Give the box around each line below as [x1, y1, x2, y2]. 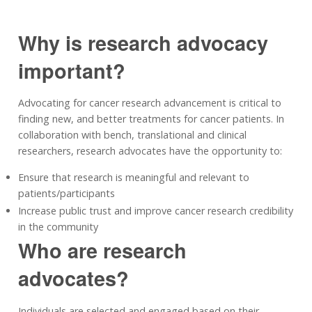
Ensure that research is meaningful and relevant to [18, 170, 249, 184]
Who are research [18, 236, 187, 265]
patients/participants [18, 186, 115, 200]
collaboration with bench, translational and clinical [18, 128, 247, 142]
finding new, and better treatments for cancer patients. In [18, 112, 284, 126]
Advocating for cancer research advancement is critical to [18, 96, 281, 110]
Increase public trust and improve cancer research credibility [18, 204, 293, 218]
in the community [18, 220, 98, 234]
